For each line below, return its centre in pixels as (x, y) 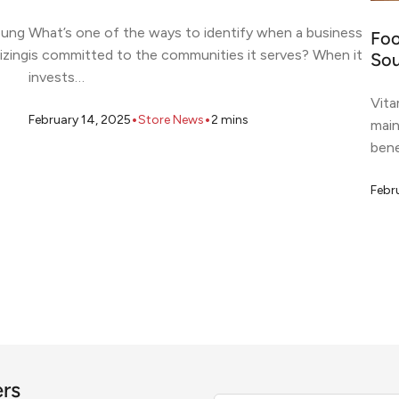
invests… (57, 77)
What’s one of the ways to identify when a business (195, 33)
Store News (171, 119)
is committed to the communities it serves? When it (195, 55)
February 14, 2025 (80, 119)
